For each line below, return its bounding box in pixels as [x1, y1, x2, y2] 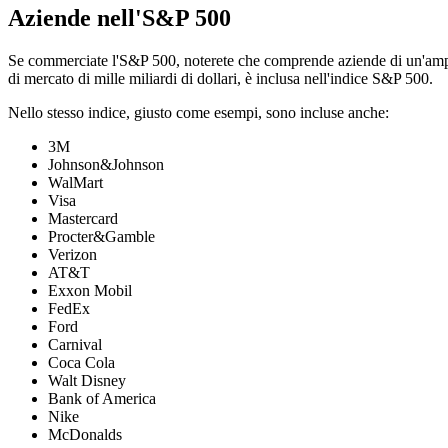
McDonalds [48, 426, 122, 444]
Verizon [48, 246, 97, 264]
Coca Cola [48, 354, 115, 372]
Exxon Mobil [48, 282, 132, 300]
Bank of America [48, 390, 156, 408]
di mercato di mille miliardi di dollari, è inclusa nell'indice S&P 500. [8, 70, 433, 88]
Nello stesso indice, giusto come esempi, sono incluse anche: [8, 104, 389, 122]
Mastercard [48, 210, 118, 228]
